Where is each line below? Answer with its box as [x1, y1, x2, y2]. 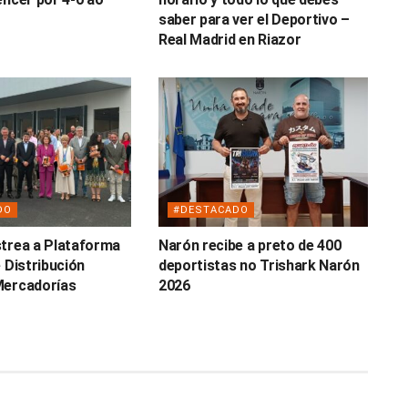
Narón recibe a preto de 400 [158, 237, 342, 255]
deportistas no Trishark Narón [158, 257, 360, 275]
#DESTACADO [172, 204, 249, 217]
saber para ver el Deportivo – [158, 10, 350, 28]
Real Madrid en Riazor [158, 30, 301, 48]
